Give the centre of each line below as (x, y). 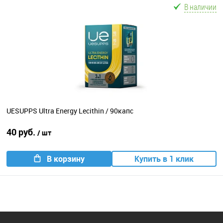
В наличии (200, 6)
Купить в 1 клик (164, 159)
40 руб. (22, 132)
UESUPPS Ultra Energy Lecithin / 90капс (70, 111)
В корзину (65, 159)
